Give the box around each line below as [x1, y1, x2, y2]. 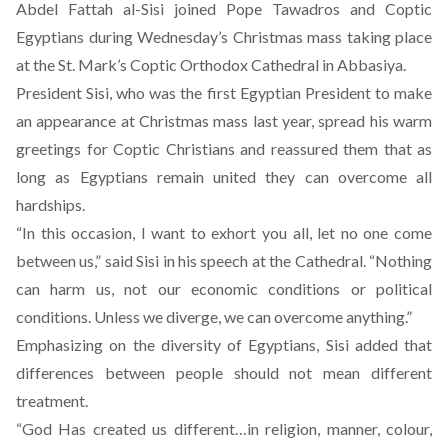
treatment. [16, 391, 88, 410]
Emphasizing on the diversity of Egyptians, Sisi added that [16, 335, 432, 354]
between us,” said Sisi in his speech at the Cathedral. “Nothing [16, 251, 432, 270]
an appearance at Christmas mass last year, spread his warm [16, 111, 432, 130]
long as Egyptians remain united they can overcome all [16, 167, 432, 186]
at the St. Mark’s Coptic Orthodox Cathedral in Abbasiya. [16, 55, 406, 74]
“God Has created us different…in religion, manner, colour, [16, 419, 432, 438]
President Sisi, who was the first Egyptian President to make [16, 83, 432, 102]
